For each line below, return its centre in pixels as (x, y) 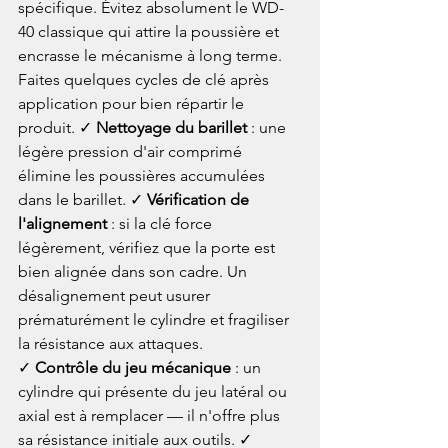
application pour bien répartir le (133, 103)
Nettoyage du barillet (171, 127)
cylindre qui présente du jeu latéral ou (154, 391)
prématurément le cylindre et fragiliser (155, 319)
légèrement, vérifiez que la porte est (148, 247)
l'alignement (62, 223)
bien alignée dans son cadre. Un (134, 271)
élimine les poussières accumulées (143, 175)
